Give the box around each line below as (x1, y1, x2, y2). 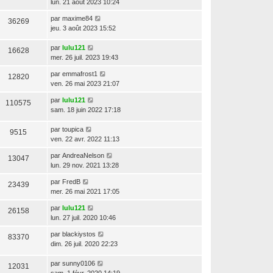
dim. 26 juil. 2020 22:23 (51, 239, 118, 247)
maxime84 (62, 14, 93, 22)
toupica (62, 125, 83, 133)
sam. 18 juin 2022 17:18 (51, 105, 121, 113)
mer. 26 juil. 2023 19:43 (51, 53, 118, 61)
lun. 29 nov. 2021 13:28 (51, 161, 119, 169)
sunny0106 (62, 259, 95, 267)
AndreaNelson (62, 151, 104, 159)
